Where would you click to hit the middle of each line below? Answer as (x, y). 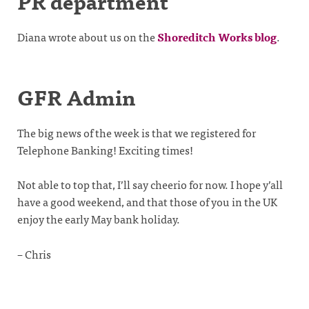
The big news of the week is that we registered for (137, 132)
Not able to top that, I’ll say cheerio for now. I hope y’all (150, 185)
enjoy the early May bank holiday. (99, 219)
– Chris (34, 253)
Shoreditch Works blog (217, 36)
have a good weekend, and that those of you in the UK (147, 202)
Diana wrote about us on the (87, 36)
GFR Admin (77, 96)
